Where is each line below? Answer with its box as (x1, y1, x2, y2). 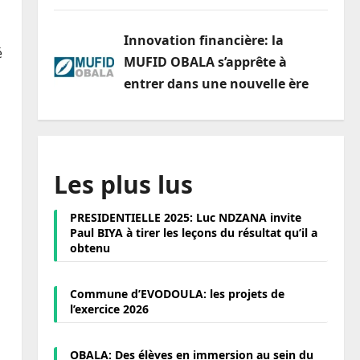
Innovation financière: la (123, 31, 284, 50)
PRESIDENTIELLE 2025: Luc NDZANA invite (69, 209, 301, 225)
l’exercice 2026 (69, 301, 149, 317)
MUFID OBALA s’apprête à (123, 53, 287, 72)
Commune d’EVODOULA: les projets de (69, 285, 284, 301)
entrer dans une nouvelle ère (123, 75, 309, 93)
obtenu (69, 239, 110, 256)
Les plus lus (53, 167, 193, 201)
